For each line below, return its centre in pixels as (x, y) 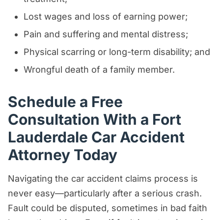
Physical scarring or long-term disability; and (117, 52)
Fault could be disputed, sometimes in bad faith (108, 208)
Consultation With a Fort (95, 119)
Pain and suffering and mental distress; (106, 34)
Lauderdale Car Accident (96, 137)
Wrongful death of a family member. (99, 69)
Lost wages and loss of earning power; (106, 16)
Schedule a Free (65, 101)
